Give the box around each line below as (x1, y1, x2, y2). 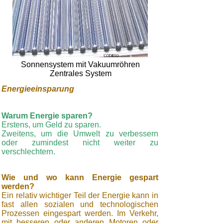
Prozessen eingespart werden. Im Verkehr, (1, 209, 158, 218)
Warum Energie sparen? (1, 111, 93, 120)
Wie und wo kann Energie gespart (1, 173, 158, 182)
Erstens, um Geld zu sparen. (1, 120, 101, 129)
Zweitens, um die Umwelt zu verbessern (1, 129, 158, 138)
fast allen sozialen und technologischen (1, 200, 158, 209)
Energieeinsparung (1, 85, 74, 93)
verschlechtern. (1, 147, 55, 156)
